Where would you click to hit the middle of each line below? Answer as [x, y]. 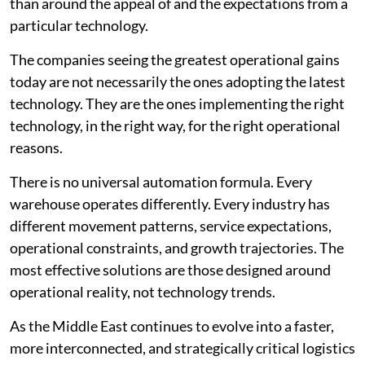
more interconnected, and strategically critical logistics [182, 348]
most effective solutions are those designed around [170, 270]
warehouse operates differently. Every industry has [170, 204]
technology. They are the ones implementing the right [177, 104]
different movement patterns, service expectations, [171, 226]
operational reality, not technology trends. [143, 292]
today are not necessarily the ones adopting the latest [178, 82]
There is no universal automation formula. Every [161, 182]
